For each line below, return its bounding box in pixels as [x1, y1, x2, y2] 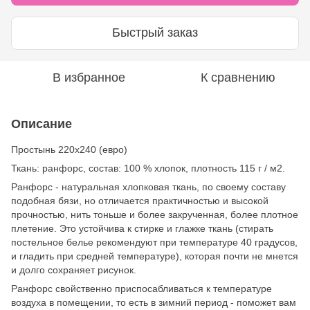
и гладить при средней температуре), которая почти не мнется [11, 250, 298, 262]
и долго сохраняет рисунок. [11, 264, 136, 275]
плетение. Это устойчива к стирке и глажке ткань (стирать [11, 222, 273, 234]
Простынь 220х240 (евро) [11, 143, 127, 155]
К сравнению [201, 70, 275, 84]
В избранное [52, 70, 125, 84]
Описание [11, 116, 72, 131]
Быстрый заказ [112, 26, 198, 40]
